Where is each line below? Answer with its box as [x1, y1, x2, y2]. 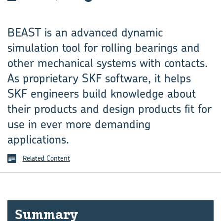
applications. [7, 131, 69, 147]
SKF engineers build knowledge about [7, 85, 196, 101]
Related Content [22, 153, 70, 163]
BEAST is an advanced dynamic [7, 24, 163, 40]
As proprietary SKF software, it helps [7, 70, 191, 86]
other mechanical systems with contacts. [7, 55, 208, 71]
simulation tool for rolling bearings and [7, 39, 200, 55]
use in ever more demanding [7, 116, 150, 132]
